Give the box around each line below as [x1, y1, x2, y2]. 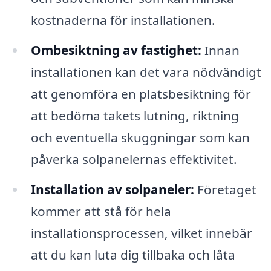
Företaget [194, 180, 256, 198]
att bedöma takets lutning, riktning [30, 107, 239, 125]
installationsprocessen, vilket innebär [30, 224, 252, 241]
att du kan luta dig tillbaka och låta [30, 246, 235, 263]
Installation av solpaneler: [30, 180, 194, 198]
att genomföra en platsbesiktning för [30, 85, 251, 103]
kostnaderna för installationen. [30, 11, 215, 29]
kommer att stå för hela [30, 202, 171, 220]
